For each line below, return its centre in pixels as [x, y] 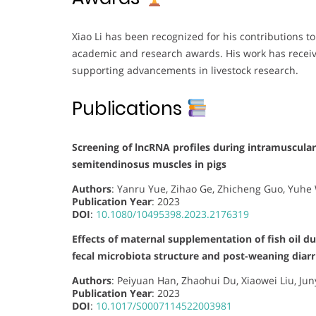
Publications [129, 108]
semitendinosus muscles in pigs [149, 164]
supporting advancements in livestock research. [185, 70]
